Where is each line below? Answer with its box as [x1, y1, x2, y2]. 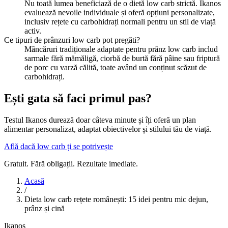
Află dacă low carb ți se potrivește [4, 142, 113, 151]
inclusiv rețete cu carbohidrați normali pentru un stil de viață [24, 17, 216, 26]
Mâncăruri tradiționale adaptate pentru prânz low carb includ [24, 45, 218, 54]
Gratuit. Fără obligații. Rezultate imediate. [4, 159, 138, 168]
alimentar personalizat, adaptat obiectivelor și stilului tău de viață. [4, 125, 212, 134]
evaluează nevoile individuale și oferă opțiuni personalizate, [24, 8, 215, 17]
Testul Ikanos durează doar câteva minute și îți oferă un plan [4, 116, 196, 125]
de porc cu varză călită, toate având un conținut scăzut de [24, 63, 207, 72]
